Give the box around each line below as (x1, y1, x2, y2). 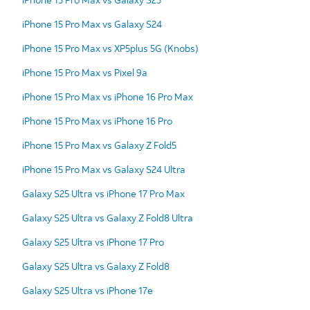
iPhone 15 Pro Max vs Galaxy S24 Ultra (22, 162, 185, 176)
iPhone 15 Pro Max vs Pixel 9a (22, 65, 147, 79)
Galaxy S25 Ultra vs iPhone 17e (22, 283, 153, 297)
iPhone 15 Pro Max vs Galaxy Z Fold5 (22, 138, 176, 152)
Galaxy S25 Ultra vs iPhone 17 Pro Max (22, 186, 185, 200)
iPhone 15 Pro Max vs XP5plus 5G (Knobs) (22, 41, 199, 55)
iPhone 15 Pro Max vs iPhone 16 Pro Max (22, 89, 193, 103)
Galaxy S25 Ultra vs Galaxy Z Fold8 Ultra (22, 210, 193, 224)
